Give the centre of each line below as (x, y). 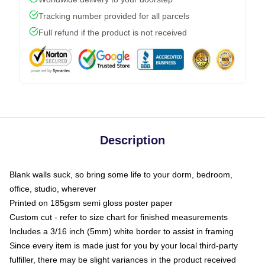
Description (132, 140)
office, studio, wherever (53, 189)
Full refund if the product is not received (113, 33)
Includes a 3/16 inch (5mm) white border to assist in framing (122, 231)
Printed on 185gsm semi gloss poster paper (91, 203)
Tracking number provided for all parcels (114, 16)
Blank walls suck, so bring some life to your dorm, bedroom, (121, 174)
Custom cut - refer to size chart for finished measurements (119, 217)
